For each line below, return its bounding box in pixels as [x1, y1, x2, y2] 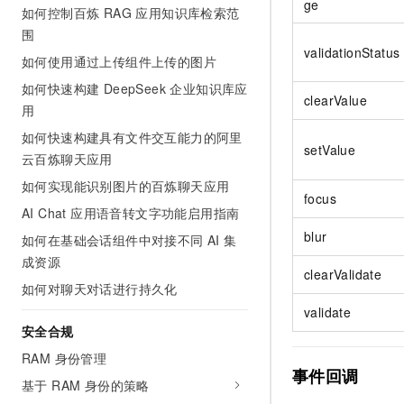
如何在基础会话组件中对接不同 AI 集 [22, 231, 237, 249]
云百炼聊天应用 [22, 150, 113, 168]
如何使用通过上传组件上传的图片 [22, 52, 216, 70]
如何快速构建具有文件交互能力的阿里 [22, 128, 243, 146]
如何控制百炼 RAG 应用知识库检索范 [22, 4, 240, 22]
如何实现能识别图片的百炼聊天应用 [22, 177, 230, 195]
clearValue [304, 91, 367, 110]
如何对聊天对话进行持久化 [22, 280, 178, 298]
